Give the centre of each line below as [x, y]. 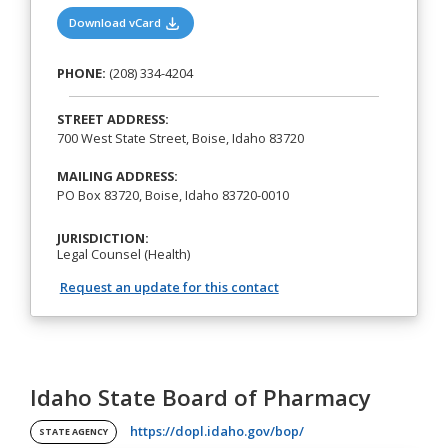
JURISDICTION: [102, 238]
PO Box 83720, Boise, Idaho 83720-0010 [172, 194]
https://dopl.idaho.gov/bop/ [216, 431]
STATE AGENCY [74, 432]
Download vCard [117, 23]
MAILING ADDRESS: [117, 175]
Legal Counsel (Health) [123, 254]
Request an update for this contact [169, 287]
